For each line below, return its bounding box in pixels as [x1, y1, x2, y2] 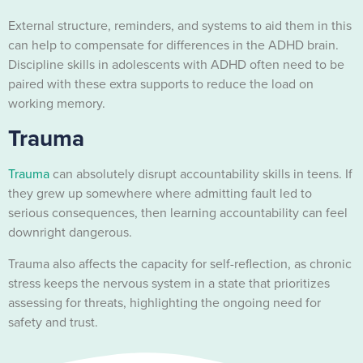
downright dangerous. [8, 223, 135, 242]
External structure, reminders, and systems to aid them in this [8, 16, 352, 36]
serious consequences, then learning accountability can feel [8, 203, 348, 223]
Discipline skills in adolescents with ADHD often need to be [8, 55, 344, 75]
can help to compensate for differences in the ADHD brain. [8, 36, 339, 55]
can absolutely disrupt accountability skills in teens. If [49, 164, 352, 184]
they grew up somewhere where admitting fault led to [8, 184, 312, 203]
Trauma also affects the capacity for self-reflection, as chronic [8, 254, 352, 273]
